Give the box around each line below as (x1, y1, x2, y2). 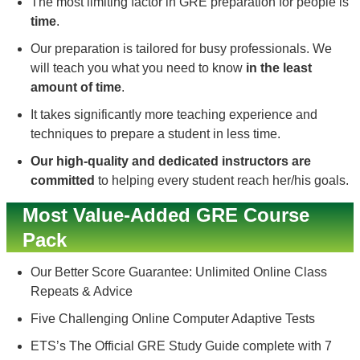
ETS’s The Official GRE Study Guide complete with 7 (31, 339, 332, 353)
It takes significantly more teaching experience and (31, 108, 317, 121)
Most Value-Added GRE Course (22, 204, 309, 226)
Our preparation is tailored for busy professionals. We (31, 42, 332, 55)
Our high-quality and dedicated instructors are (31, 154, 311, 168)
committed (31, 174, 95, 187)
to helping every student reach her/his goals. (95, 174, 349, 187)
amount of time (31, 80, 121, 94)
